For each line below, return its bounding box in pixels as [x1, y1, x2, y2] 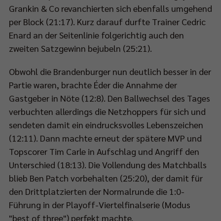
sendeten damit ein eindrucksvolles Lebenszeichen [9, 118, 203, 130]
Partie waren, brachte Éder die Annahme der [9, 78, 177, 90]
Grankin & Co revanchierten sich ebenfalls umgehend [9, 2, 212, 14]
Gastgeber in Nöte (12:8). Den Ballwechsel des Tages [9, 92, 210, 104]
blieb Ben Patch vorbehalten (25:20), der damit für [9, 172, 203, 184]
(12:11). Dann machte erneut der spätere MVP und [9, 132, 202, 144]
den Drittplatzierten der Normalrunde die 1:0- [9, 185, 184, 197]
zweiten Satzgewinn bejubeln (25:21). [9, 42, 152, 54]
